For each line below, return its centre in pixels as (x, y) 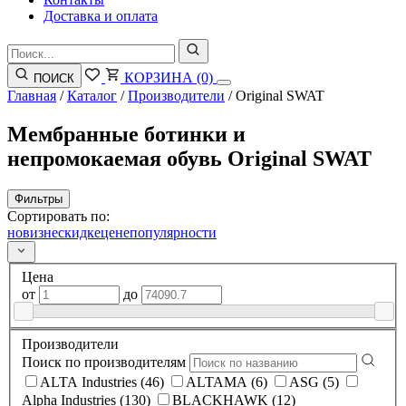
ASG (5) (331, 382)
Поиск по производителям (104, 362)
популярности (173, 232)
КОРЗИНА (159, 77)
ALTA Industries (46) (152, 382)
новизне (33, 232)
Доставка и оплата (101, 16)
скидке (79, 232)
